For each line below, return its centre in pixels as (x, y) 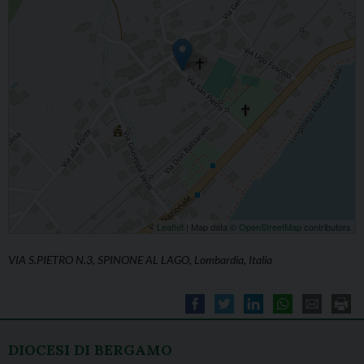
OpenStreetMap (270, 227)
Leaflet (170, 227)
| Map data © (211, 227)
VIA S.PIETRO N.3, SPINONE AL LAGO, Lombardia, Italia (140, 260)
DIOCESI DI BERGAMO (90, 350)
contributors (326, 227)
